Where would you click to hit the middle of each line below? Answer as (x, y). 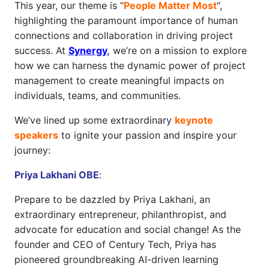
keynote (194, 120)
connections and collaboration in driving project (124, 35)
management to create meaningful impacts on (119, 80)
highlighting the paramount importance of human (126, 20)
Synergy (88, 50)
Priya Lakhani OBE (57, 175)
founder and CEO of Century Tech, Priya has (115, 244)
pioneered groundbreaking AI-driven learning (116, 259)
